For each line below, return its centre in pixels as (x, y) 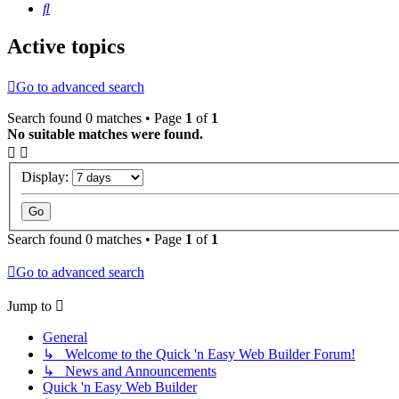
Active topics (66, 47)
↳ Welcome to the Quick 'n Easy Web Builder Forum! (199, 354)
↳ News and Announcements (130, 370)
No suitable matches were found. (105, 134)
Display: (47, 176)
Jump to (29, 305)
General (65, 337)
